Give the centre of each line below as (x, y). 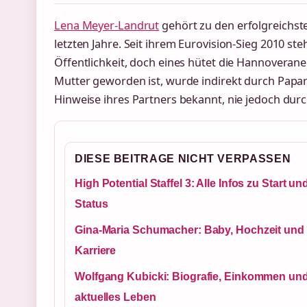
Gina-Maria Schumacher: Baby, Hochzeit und (189, 230)
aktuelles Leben (115, 297)
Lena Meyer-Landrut (107, 25)
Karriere (96, 251)
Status (91, 204)
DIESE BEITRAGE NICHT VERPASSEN (183, 159)
